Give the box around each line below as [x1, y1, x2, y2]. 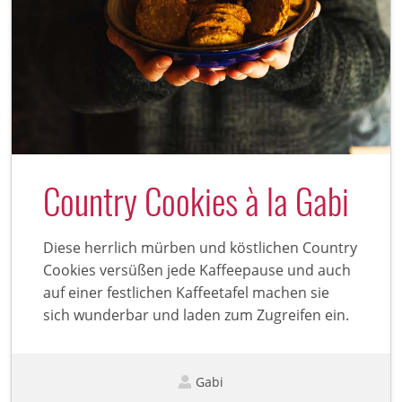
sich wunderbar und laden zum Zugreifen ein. [43, 304, 349, 325]
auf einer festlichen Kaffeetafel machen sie [43, 282, 329, 302]
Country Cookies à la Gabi [43, 173, 349, 226]
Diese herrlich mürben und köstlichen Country [43, 237, 357, 258]
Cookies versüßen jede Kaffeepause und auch [43, 259, 351, 280]
